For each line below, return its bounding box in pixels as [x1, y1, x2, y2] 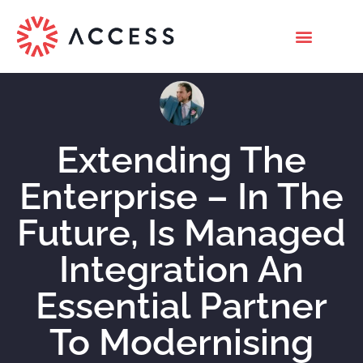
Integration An [59, 248, 304, 291]
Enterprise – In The [19, 175, 344, 218]
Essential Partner [36, 284, 327, 327]
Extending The [57, 139, 306, 181]
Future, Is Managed [17, 211, 346, 254]
